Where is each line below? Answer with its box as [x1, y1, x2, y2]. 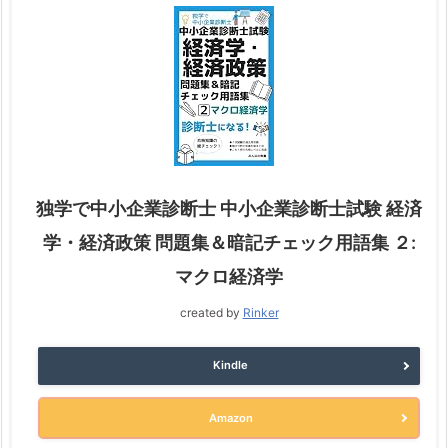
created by [179, 305, 243, 320]
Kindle [213, 358, 248, 373]
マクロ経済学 [175, 266, 283, 287]
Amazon [208, 410, 253, 425]
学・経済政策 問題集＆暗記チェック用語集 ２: [42, 232, 416, 253]
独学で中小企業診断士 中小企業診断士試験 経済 [36, 198, 422, 219]
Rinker [242, 305, 279, 320]
